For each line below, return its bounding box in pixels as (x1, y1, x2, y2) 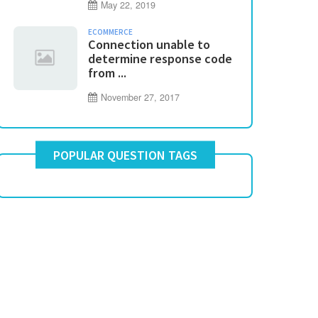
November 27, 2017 (101, 91, 180, 104)
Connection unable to (88, 36, 210, 53)
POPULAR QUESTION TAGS (53, 146, 197, 163)
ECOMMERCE (88, 27, 133, 38)
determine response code (88, 50, 232, 67)
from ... (88, 65, 126, 82)
